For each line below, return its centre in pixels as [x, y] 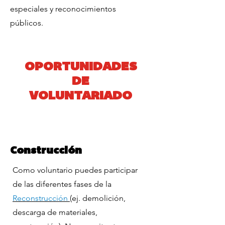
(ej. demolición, [98, 198]
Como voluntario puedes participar [75, 170]
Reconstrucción [40, 198]
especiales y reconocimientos [63, 9]
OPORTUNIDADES [81, 67]
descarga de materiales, [55, 212]
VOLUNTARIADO [81, 96]
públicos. [27, 23]
